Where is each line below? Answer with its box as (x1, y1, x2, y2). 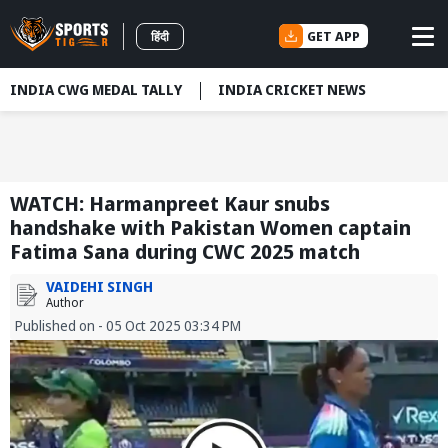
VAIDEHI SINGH (46, 277, 153, 297)
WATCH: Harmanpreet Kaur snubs (10, 190, 330, 218)
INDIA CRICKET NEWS (218, 80, 366, 99)
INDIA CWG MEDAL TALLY (10, 80, 182, 99)
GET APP (307, 26, 360, 45)
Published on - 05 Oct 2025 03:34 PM (15, 316, 241, 336)
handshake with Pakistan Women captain (10, 214, 411, 242)
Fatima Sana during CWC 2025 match (10, 238, 360, 266)
